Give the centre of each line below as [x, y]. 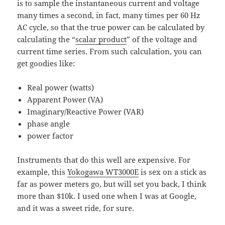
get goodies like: [46, 64]
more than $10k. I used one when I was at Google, [107, 196]
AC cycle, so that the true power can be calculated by [111, 27]
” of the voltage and [162, 39]
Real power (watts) [61, 88]
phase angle [49, 124]
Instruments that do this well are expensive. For [104, 160]
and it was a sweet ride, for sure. [76, 208]
